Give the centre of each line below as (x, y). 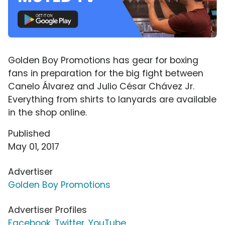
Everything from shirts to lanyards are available (112, 99)
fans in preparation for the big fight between (106, 73)
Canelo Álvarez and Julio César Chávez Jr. (101, 86)
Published (29, 133)
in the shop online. (47, 112)
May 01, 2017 (34, 146)
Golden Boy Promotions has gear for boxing (103, 60)
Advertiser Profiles (47, 210)
